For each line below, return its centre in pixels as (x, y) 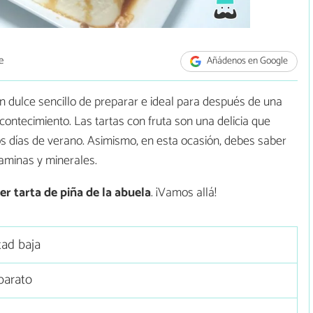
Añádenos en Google (247, 61)
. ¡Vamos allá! (184, 193)
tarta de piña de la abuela (82, 193)
